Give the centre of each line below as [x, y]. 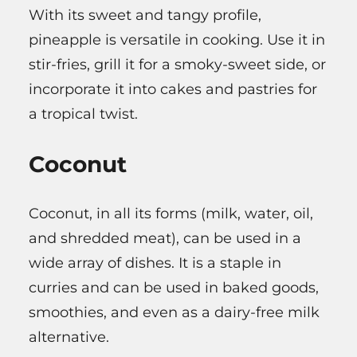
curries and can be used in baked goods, [174, 287]
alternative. [69, 337]
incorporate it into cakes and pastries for [173, 89]
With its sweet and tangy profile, [145, 15]
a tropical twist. [83, 114]
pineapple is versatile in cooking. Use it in [177, 39]
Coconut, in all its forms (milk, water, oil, [171, 213]
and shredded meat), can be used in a [165, 238]
